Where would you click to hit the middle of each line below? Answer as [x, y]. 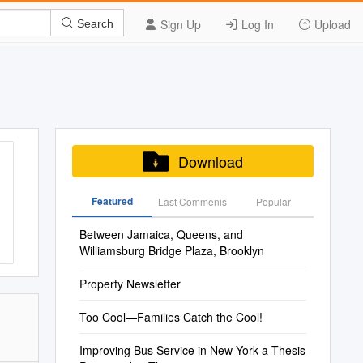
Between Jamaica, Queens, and [161, 234]
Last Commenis [193, 201]
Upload [331, 24]
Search [94, 23]
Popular [273, 201]
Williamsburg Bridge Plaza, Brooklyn [171, 250]
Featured [112, 201]
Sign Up [179, 24]
